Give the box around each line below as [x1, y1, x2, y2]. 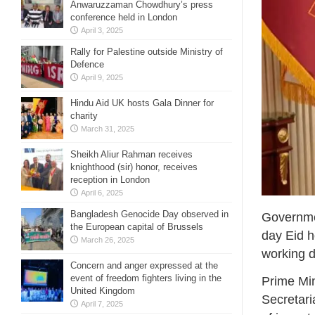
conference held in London [70, 12, 177, 22]
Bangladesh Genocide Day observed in [70, 209, 229, 219]
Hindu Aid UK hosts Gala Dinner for [70, 98, 214, 108]
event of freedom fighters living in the [70, 273, 221, 283]
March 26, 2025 [81, 236, 134, 244]
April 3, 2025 [81, 26, 123, 34]
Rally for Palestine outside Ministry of [70, 46, 223, 57]
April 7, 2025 [81, 300, 123, 308]
